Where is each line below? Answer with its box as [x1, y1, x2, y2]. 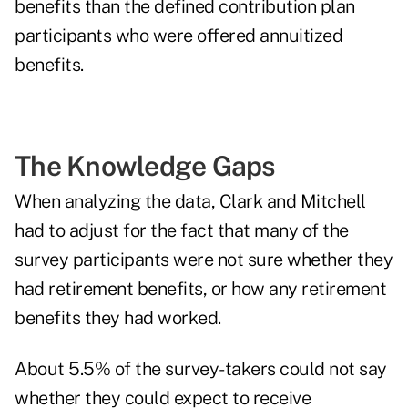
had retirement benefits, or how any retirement [15, 278, 386, 301]
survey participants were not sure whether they [15, 249, 393, 271]
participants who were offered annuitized [15, 25, 342, 47]
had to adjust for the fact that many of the [15, 219, 349, 242]
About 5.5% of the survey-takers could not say [15, 358, 387, 381]
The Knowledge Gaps [15, 149, 276, 183]
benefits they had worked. [15, 307, 221, 330]
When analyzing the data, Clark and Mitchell [15, 190, 366, 213]
